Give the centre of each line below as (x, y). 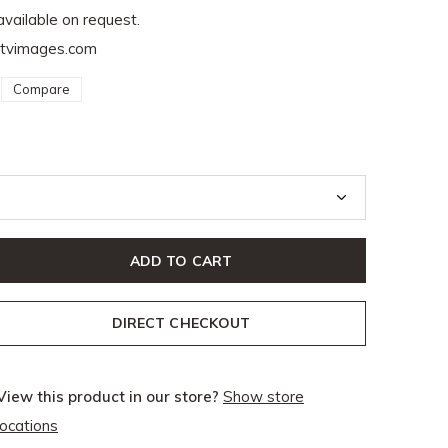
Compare (41, 89)
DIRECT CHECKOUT (181, 323)
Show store (263, 396)
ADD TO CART (181, 260)
